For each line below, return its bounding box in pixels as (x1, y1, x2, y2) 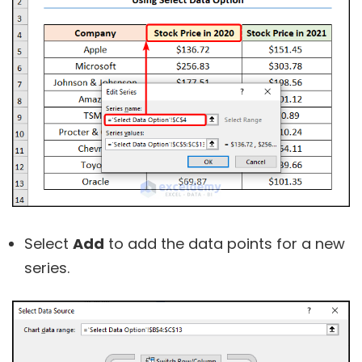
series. (24, 257, 69, 278)
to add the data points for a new (104, 233, 345, 254)
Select (24, 233, 73, 254)
